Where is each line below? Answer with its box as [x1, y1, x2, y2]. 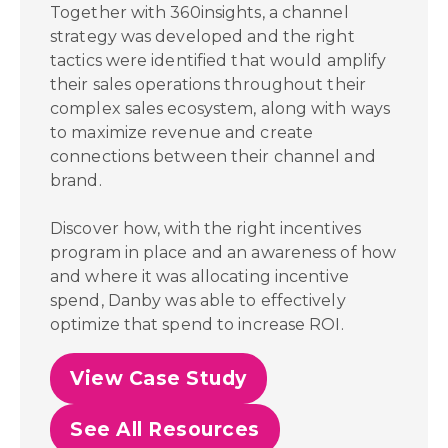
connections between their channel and [50, 147, 376, 166]
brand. [50, 171, 102, 190]
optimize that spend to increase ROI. [50, 315, 344, 334]
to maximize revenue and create [50, 123, 314, 142]
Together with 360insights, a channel [50, 3, 349, 22]
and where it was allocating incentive [50, 267, 349, 286]
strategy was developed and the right [50, 27, 355, 46]
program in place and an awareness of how [50, 243, 397, 262]
